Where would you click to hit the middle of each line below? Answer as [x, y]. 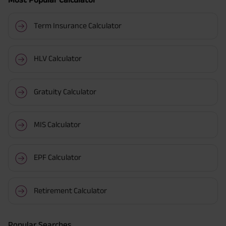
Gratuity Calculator [65, 91]
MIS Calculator [57, 124]
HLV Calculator [58, 59]
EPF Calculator [57, 157]
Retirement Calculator [70, 190]
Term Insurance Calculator [77, 25]
